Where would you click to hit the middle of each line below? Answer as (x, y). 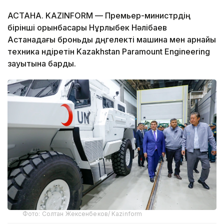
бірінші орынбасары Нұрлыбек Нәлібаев (87, 28)
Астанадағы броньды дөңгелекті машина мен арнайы (112, 40)
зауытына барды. (43, 64)
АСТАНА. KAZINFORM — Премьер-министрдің (99, 16)
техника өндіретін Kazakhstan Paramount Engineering (109, 52)
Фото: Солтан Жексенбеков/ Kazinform (82, 214)
